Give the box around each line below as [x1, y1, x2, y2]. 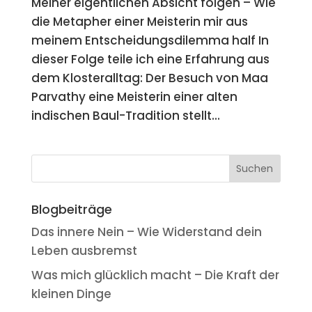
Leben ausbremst [31, 242, 137, 259]
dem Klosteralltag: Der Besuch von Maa [31, 69, 268, 86]
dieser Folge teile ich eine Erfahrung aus [31, 50, 270, 68]
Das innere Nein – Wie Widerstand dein [31, 223, 262, 240]
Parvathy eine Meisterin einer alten [31, 88, 237, 105]
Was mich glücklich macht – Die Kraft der [31, 267, 279, 284]
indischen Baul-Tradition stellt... [31, 107, 220, 124]
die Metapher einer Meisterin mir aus [31, 13, 248, 30]
